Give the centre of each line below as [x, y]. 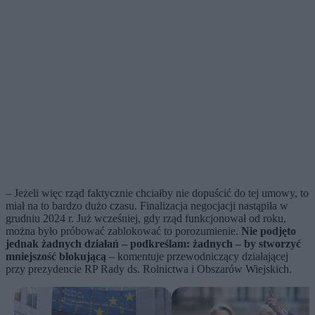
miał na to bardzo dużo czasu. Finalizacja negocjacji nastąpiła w [147, 206]
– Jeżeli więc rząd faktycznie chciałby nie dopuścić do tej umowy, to [157, 193]
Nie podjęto [269, 231]
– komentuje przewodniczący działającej [197, 257]
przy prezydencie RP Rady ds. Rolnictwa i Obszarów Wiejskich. [149, 269]
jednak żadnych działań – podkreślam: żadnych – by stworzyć [153, 244]
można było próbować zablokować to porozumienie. [123, 231]
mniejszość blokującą [56, 257]
